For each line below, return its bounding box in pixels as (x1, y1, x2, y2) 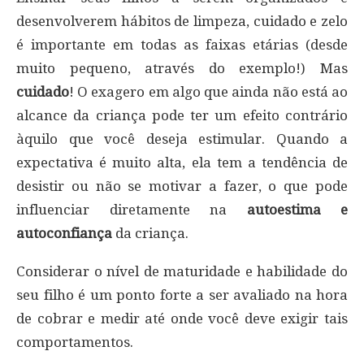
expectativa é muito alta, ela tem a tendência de (16, 154, 348, 171)
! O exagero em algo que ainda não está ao (69, 83, 348, 100)
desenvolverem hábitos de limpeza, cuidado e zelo (16, 12, 348, 29)
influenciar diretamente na (16, 201, 247, 218)
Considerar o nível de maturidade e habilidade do (16, 262, 348, 279)
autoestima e (246, 201, 348, 218)
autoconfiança (16, 224, 112, 241)
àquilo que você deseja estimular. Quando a (16, 130, 348, 147)
